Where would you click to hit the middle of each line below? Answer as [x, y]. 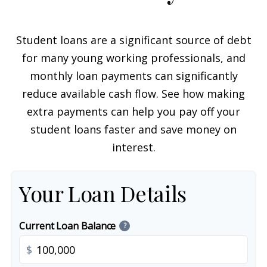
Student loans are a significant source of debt [133, 40]
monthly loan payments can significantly [133, 76]
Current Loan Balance [68, 226]
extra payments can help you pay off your [133, 111]
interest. [133, 147]
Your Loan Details [103, 193]
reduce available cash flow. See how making [133, 94]
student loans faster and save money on [133, 129]
